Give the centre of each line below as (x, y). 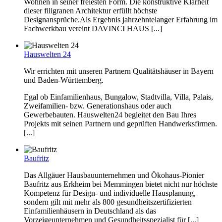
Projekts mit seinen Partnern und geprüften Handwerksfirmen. (120, 123)
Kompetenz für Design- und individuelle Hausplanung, (110, 193)
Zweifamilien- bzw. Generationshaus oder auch (98, 106)
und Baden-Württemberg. (64, 80)
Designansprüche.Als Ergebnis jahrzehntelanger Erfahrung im (121, 19)
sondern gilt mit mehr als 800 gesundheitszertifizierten (108, 202)
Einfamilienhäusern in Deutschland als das (90, 211)
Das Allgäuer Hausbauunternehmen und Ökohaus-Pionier (114, 175)
